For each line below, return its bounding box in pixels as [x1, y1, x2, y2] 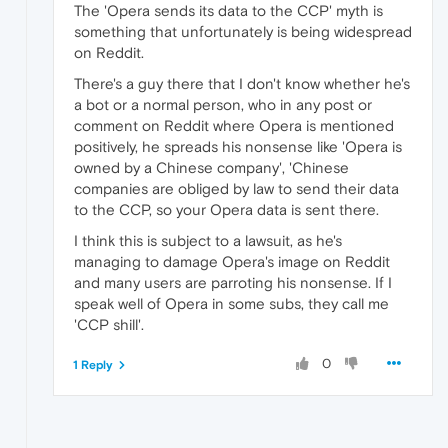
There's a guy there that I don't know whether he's [74, 74, 410, 92]
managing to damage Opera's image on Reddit [74, 252, 390, 270]
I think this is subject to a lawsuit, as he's [74, 231, 342, 249]
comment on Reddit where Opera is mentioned [74, 116, 394, 134]
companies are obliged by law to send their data [74, 179, 399, 197]
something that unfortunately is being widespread [74, 22, 412, 40]
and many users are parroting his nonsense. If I [74, 273, 392, 291]
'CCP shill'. [74, 315, 144, 333]
